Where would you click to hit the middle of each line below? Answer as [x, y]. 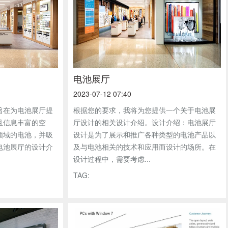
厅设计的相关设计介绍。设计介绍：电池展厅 [145, 122]
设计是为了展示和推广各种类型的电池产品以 [145, 134]
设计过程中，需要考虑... [112, 159]
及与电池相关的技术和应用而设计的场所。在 [145, 147]
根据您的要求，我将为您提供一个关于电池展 [145, 110]
